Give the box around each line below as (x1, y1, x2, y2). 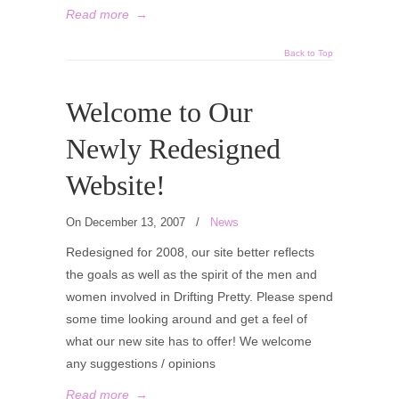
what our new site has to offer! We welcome (66, 334, 312, 348)
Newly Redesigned (66, 134, 281, 165)
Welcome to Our (66, 97, 253, 128)
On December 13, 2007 (66, 216, 189, 229)
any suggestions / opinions (66, 356, 216, 370)
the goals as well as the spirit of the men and (66, 267, 317, 281)
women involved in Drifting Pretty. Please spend (66, 289, 333, 304)
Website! (66, 170, 166, 201)
